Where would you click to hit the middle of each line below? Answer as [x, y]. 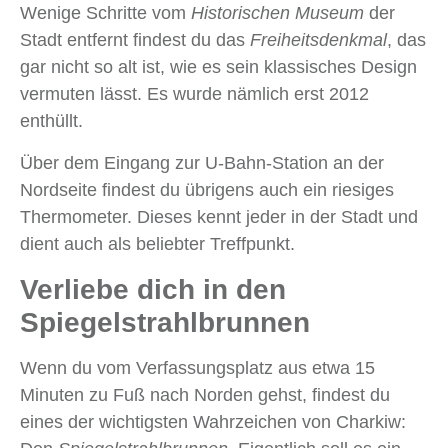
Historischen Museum [277, 13]
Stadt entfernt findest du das [135, 40]
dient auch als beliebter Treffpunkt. [157, 244]
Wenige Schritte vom [105, 13]
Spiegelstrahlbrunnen [165, 323]
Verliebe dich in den [153, 290]
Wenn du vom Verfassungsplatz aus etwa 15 [197, 368]
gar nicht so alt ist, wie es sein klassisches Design [218, 67]
